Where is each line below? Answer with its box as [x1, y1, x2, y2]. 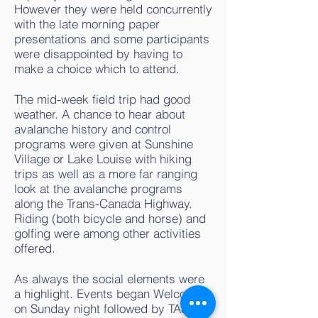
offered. [14, 241, 55, 256]
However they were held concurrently [14, 1, 212, 16]
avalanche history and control [14, 121, 171, 136]
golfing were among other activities [14, 226, 201, 241]
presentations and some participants [14, 31, 209, 46]
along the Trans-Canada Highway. [14, 196, 192, 211]
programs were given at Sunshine [14, 136, 193, 151]
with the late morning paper [14, 16, 160, 31]
